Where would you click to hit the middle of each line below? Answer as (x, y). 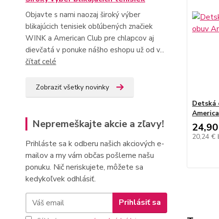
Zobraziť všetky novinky (72, 87)
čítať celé (41, 61)
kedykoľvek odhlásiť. (61, 179)
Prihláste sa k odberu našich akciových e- (95, 143)
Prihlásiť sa (140, 203)
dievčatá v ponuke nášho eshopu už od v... (95, 50)
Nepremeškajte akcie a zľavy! (98, 124)
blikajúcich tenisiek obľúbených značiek (89, 26)
